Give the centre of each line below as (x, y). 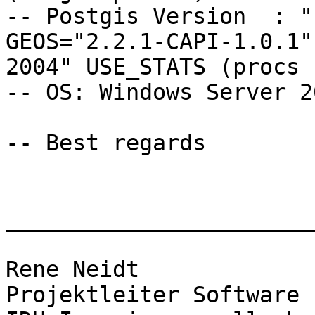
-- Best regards (112, 143)
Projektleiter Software (153, 295)
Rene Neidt (72, 270)
